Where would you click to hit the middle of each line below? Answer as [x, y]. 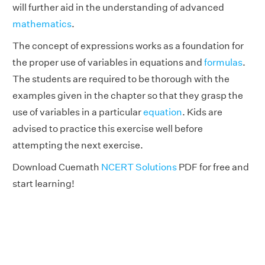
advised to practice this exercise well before [108, 128]
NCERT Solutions [139, 167]
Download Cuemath [57, 167]
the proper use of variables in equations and [108, 62]
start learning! [43, 183]
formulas [223, 62]
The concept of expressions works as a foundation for [128, 46]
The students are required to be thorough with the [121, 79]
